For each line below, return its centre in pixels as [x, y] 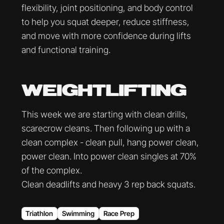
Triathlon [39, 214]
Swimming [78, 214]
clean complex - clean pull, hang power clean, [110, 142]
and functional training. [66, 50]
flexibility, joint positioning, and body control [107, 8]
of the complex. [51, 170]
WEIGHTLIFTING [104, 91]
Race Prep [119, 214]
